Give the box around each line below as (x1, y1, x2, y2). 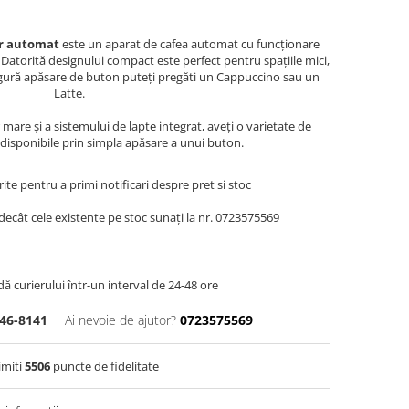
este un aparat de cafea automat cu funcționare (58, 36, 320, 52)
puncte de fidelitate (50, 358, 159, 374)
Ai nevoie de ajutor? (65, 311, 176, 329)
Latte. (54, 85, 85, 101)
